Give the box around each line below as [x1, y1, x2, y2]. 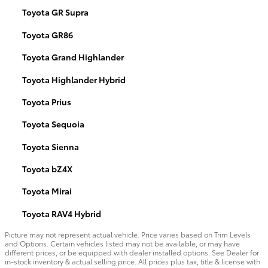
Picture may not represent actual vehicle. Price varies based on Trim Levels [5, 229, 251, 239]
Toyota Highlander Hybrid [22, 73, 126, 86]
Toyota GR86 [22, 28, 73, 41]
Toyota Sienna [22, 140, 79, 153]
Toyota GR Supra [22, 6, 89, 19]
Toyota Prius [22, 95, 71, 108]
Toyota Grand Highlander [22, 51, 124, 63]
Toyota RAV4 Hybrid [22, 207, 101, 220]
